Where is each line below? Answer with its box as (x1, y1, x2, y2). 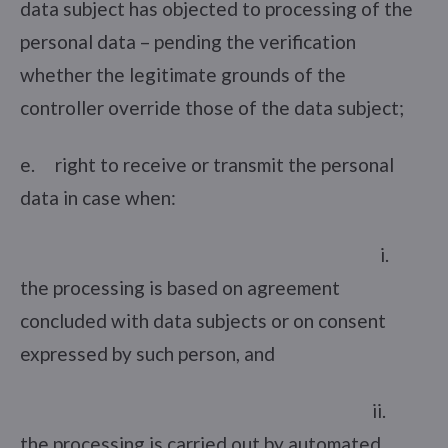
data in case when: (20, 185, 176, 209)
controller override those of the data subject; (20, 95, 404, 119)
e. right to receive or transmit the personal (20, 152, 394, 176)
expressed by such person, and (20, 341, 275, 365)
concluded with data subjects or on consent (20, 308, 386, 332)
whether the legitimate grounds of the (20, 62, 346, 86)
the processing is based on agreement (20, 275, 340, 299)
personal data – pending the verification (20, 29, 356, 53)
